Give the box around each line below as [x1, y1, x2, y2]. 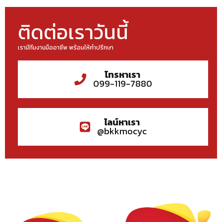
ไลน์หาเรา [104, 115, 140, 129]
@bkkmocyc [97, 124, 147, 138]
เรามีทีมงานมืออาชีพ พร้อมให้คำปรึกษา [18, 43, 113, 52]
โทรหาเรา [105, 67, 140, 81]
